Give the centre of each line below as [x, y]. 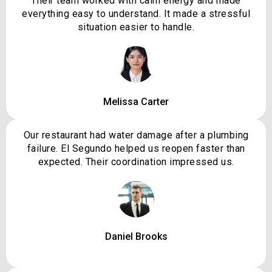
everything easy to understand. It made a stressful [136, 14]
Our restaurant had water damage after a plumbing [136, 135]
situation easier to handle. [136, 27]
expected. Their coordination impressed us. [136, 162]
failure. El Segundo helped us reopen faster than [136, 149]
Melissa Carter [136, 102]
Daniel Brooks [136, 237]
